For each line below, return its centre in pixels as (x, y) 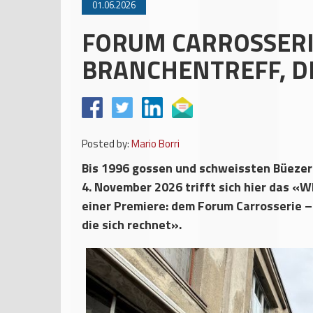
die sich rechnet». (132, 225)
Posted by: (105, 144)
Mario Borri (155, 144)
